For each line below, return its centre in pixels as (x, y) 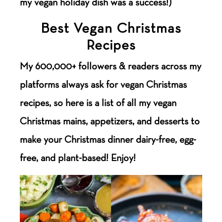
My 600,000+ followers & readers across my (111, 66)
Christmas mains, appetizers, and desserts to (110, 121)
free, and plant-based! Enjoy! (78, 157)
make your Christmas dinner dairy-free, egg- (108, 139)
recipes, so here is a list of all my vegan (98, 102)
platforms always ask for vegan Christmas (104, 84)
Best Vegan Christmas (111, 28)
